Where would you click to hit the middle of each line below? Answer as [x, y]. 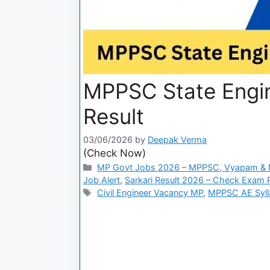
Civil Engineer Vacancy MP [150, 192]
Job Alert [102, 180]
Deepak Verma [177, 139]
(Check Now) [115, 153]
